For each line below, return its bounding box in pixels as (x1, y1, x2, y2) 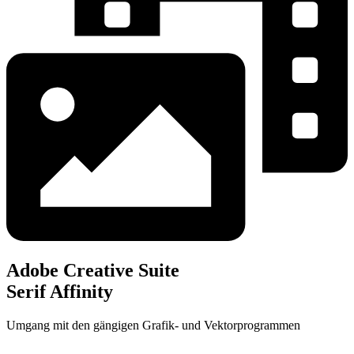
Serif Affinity (6, 281, 113, 302)
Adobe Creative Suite (6, 259, 179, 281)
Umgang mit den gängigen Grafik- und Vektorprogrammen (6, 318, 300, 332)
